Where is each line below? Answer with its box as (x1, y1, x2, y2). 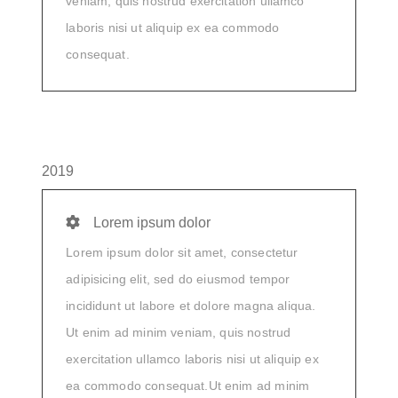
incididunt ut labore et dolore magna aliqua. (66, 298, 316, 313)
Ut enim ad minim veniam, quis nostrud (66, 324, 291, 339)
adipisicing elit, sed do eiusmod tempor (66, 271, 291, 286)
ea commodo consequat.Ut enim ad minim (66, 378, 310, 393)
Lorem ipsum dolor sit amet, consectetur (66, 244, 298, 259)
